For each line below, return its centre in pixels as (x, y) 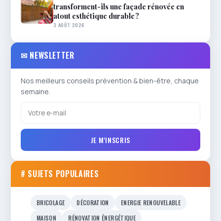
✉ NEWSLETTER (48, 55)
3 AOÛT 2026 (69, 25)
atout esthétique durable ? (96, 16)
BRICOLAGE (51, 203)
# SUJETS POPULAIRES (60, 174)
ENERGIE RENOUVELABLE (151, 203)
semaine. (36, 92)
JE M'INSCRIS (110, 140)
